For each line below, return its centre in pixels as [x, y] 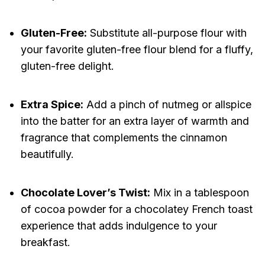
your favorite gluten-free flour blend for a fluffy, [137, 50]
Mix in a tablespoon [199, 193]
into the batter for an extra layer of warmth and [135, 121]
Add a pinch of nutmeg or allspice [167, 105]
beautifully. [47, 154]
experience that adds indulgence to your [119, 226]
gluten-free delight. [67, 66]
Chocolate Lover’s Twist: [85, 193]
